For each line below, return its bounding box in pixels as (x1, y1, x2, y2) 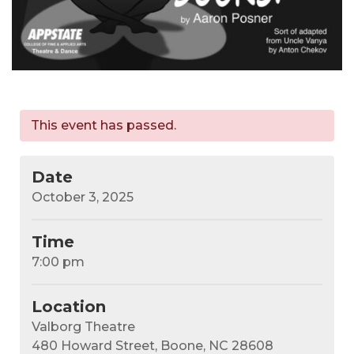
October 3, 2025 (32, 190, 134, 205)
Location (32, 297, 106, 317)
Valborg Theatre (32, 319, 135, 335)
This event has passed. (31, 118, 176, 134)
